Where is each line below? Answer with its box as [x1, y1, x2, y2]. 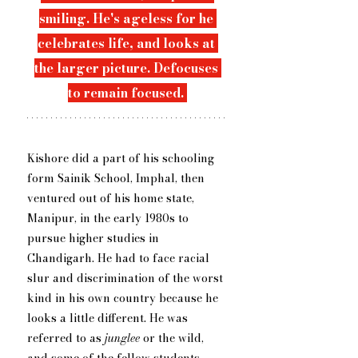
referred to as [27, 329, 105, 348]
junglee [105, 329, 140, 348]
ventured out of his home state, [27, 189, 197, 208]
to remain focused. [68, 83, 187, 103]
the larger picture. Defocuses [34, 58, 221, 78]
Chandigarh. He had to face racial [27, 249, 213, 268]
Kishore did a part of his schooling [27, 149, 217, 168]
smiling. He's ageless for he [38, 9, 217, 29]
